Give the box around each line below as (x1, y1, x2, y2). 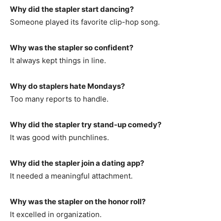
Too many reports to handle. (10, 94, 109, 104)
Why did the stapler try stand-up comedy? (10, 119, 161, 129)
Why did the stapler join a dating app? (10, 158, 144, 168)
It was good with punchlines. (10, 132, 109, 142)
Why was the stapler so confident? (10, 42, 133, 52)
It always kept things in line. (10, 55, 106, 65)
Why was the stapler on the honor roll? (10, 196, 146, 206)
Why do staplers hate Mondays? (10, 81, 125, 91)
